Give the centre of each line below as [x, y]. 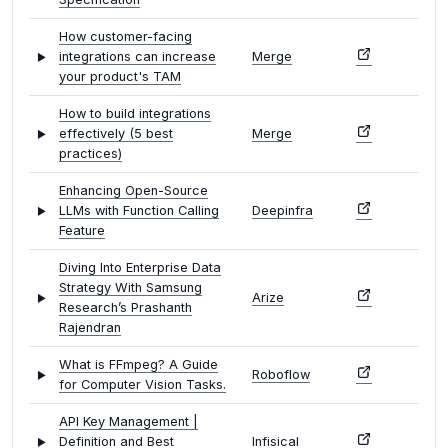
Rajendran [90, 328]
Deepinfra [282, 211]
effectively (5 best [116, 134]
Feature [82, 231]
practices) [90, 154]
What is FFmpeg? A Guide [138, 365]
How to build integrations [135, 114]
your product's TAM [120, 77]
